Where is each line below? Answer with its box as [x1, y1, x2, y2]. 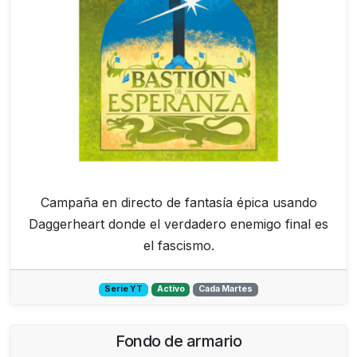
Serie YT [104, 284, 143, 295]
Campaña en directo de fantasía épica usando [40, 194, 317, 211]
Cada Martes [198, 284, 253, 295]
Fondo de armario [116, 331, 241, 351]
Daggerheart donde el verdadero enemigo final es [29, 216, 328, 233]
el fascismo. [143, 237, 214, 254]
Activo [156, 284, 185, 295]
